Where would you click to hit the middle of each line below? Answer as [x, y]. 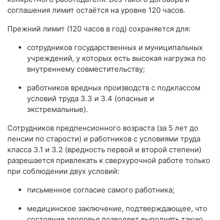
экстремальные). [57, 109]
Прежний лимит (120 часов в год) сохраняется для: [99, 28]
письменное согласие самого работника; [101, 190]
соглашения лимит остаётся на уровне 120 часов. [96, 10]
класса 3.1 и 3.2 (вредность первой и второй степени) [104, 149]
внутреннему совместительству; [86, 69]
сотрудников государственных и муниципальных [115, 47]
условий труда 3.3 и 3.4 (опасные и [91, 98]
